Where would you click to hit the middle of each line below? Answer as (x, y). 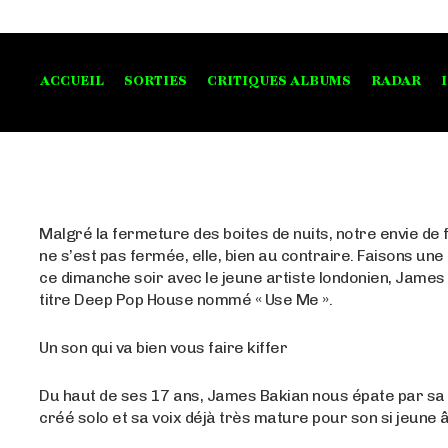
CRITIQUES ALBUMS (279, 81)
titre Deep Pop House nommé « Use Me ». (186, 299)
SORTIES (155, 81)
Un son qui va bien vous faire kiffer (163, 347)
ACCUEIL (72, 81)
